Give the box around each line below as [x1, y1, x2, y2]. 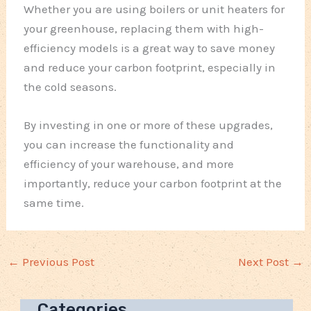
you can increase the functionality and [24, 137, 235, 152]
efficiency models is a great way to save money [24, 41, 276, 56]
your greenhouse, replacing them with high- [24, 22, 264, 36]
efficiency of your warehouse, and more [24, 157, 235, 171]
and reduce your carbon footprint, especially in [24, 60, 276, 75]
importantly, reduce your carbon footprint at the [24, 176, 283, 191]
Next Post [237, 255, 292, 269]
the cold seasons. [24, 80, 117, 94]
